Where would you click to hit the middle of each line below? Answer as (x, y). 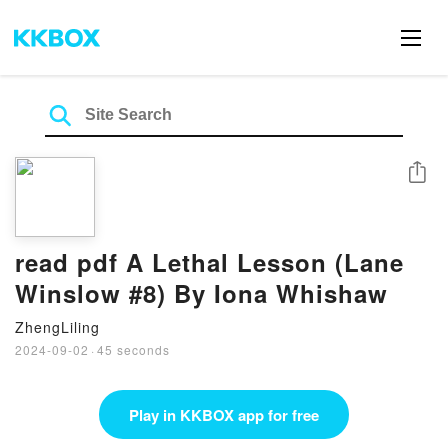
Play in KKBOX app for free (224, 414)
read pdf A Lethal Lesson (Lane (209, 262)
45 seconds (133, 349)
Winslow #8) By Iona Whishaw (201, 293)
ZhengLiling (57, 327)
